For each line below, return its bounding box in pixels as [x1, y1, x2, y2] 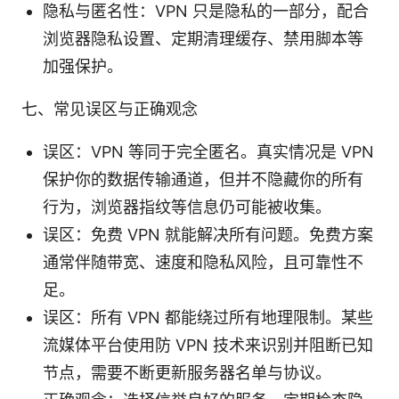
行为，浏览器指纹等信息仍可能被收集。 [43, 197, 331, 216]
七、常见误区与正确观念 [21, 99, 198, 118]
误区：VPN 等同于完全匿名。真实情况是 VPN [43, 142, 374, 161]
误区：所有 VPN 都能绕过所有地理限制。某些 [43, 307, 373, 327]
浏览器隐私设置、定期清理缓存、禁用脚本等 [43, 28, 363, 48]
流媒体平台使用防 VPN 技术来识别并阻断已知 [43, 335, 373, 354]
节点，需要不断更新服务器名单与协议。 [43, 362, 331, 382]
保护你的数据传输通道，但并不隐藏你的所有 [43, 169, 363, 189]
